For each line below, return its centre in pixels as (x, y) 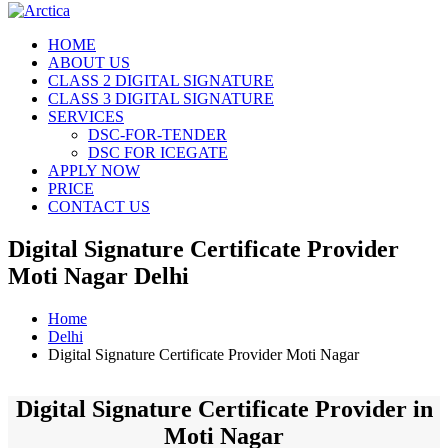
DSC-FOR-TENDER (157, 134)
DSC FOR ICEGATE (158, 152)
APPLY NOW (94, 170)
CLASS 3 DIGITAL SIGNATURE (161, 98)
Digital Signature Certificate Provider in (224, 408)
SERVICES (86, 116)
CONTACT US (99, 206)
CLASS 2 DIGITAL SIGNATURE (161, 80)
